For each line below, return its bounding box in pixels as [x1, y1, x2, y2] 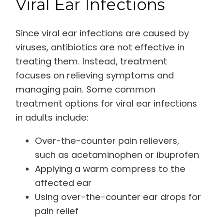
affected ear [35, 176, 92, 189]
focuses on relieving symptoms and [15, 69, 174, 82]
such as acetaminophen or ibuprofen [35, 148, 199, 161]
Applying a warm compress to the [35, 162, 186, 175]
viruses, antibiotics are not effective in [15, 41, 185, 54]
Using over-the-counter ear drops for [35, 190, 201, 203]
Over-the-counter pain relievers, [35, 134, 179, 147]
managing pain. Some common [15, 83, 155, 96]
